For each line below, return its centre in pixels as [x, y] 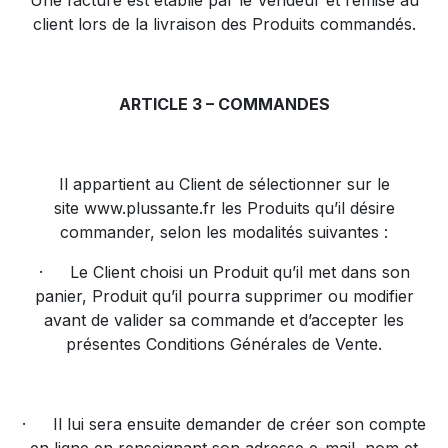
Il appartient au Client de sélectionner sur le [224, 184]
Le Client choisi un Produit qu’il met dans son [239, 272]
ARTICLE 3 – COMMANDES [224, 104]
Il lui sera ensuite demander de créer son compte [239, 424]
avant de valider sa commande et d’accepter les [224, 320]
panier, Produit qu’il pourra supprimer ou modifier [224, 296]
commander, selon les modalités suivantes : [224, 232]
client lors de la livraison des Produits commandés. [224, 24]
